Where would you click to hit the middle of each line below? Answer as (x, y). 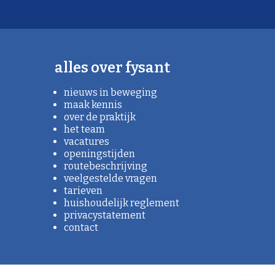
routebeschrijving (105, 166)
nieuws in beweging (110, 92)
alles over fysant (112, 67)
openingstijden (99, 153)
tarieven (83, 190)
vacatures (86, 141)
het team (84, 129)
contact (81, 227)
